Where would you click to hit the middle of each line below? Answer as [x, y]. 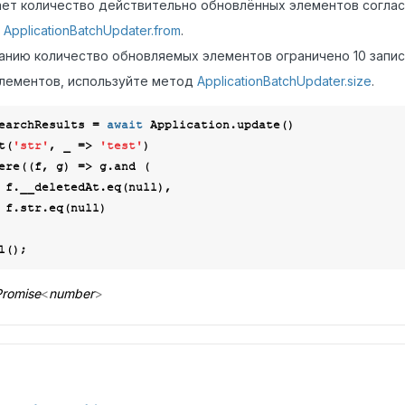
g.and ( [121, 166]
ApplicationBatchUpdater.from [92, 30]
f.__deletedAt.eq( [66, 187]
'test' [121, 146]
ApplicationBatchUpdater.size [284, 81]
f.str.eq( [38, 208]
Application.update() [218, 125]
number [71, 293]
